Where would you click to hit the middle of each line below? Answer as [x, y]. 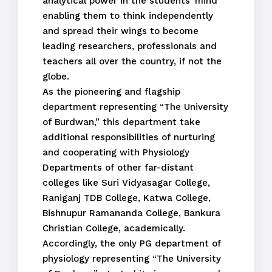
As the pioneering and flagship [111, 92]
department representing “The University [135, 107]
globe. [56, 76]
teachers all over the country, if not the [132, 61]
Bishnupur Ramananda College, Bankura [131, 213]
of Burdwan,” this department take [121, 122]
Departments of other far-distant [118, 168]
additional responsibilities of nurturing [129, 137]
